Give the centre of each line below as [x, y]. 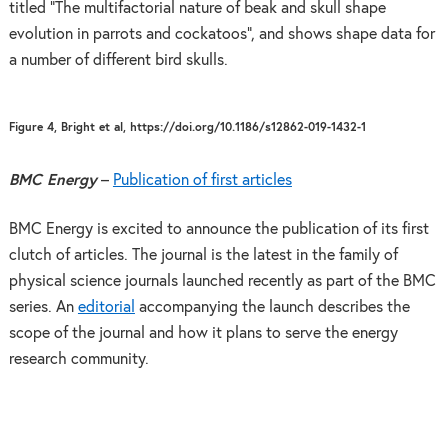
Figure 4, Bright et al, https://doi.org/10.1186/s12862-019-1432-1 [187, 127]
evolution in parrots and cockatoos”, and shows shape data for [221, 35]
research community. [78, 360]
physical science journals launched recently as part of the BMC [222, 282]
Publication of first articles [202, 180]
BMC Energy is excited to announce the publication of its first [218, 230]
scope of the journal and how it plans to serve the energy [203, 334]
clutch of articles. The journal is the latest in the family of [203, 256]
